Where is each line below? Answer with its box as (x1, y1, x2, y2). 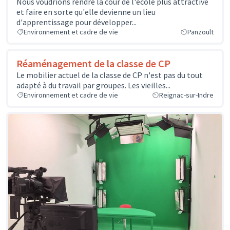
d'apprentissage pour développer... (16, 16, 137, 27)
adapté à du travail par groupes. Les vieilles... (16, 80, 170, 90)
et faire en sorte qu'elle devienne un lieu (16, 6, 156, 17)
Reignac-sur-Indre (159, 90, 214, 100)
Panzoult (187, 27, 214, 36)
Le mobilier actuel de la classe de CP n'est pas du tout (16, 69, 203, 80)
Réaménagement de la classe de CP (16, 56, 170, 70)
